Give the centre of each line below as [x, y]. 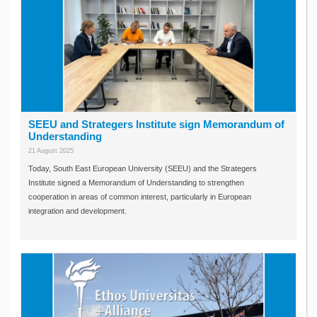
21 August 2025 [51, 151]
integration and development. [77, 211]
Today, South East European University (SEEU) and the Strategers [143, 168]
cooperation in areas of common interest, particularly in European [140, 197]
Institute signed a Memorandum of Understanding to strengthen [136, 183]
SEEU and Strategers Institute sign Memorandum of [156, 125]
